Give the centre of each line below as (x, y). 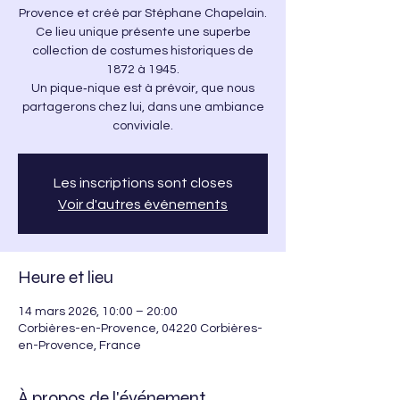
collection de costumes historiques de (143, 51)
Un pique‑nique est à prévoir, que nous (143, 88)
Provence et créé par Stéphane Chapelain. (143, 13)
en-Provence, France (79, 346)
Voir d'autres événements (143, 204)
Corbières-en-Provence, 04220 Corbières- (140, 329)
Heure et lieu (66, 277)
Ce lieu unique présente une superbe (143, 32)
